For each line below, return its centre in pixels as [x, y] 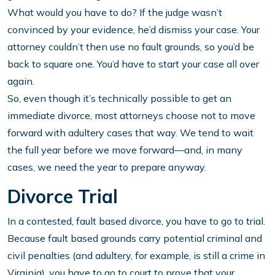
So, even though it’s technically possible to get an [119, 99]
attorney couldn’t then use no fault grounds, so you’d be [131, 47]
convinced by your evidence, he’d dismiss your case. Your [134, 30]
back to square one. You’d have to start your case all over [133, 64]
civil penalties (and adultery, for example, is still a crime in [136, 256]
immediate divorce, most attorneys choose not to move [131, 116]
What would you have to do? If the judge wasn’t [115, 13]
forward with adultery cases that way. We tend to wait [130, 133]
